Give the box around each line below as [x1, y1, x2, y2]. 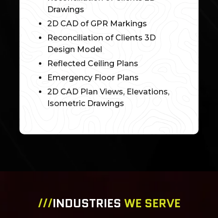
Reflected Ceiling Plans [47, 59, 138, 69]
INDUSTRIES [52, 195, 124, 212]
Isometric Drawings [47, 99, 124, 109]
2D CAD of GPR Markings [47, 19, 147, 29]
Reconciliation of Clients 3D [47, 33, 156, 43]
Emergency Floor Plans [47, 73, 139, 83]
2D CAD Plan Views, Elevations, [47, 87, 169, 97]
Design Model [47, 45, 102, 54]
